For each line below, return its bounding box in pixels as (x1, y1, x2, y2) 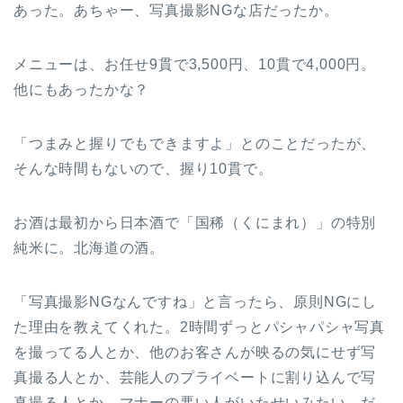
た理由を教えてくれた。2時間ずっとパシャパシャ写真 (13, 319, 386, 336)
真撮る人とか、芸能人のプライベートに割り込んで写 (13, 370, 377, 386)
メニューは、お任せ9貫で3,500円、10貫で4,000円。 (13, 57, 376, 73)
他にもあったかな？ (13, 82, 150, 98)
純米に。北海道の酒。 (13, 240, 165, 256)
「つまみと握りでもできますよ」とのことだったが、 (13, 136, 377, 152)
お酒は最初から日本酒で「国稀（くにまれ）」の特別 (13, 215, 377, 231)
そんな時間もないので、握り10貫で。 (13, 161, 273, 177)
